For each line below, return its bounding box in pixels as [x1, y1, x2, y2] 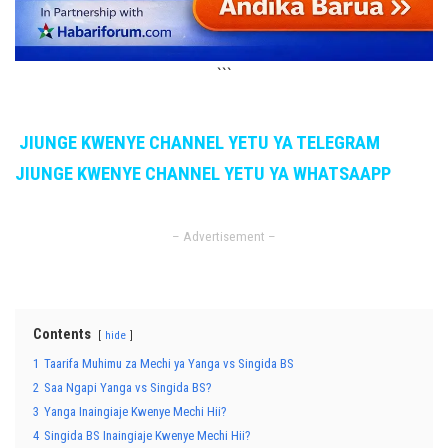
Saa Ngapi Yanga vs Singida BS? [44, 380, 212, 395]
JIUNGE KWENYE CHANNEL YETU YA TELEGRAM [19, 132, 380, 154]
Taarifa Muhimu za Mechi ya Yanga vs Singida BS [44, 356, 294, 371]
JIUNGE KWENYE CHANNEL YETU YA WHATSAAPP [15, 163, 391, 185]
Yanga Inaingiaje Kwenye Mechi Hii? [44, 404, 227, 419]
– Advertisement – [172, 229, 276, 244]
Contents [33, 326, 91, 343]
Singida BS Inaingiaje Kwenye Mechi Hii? [44, 428, 251, 443]
